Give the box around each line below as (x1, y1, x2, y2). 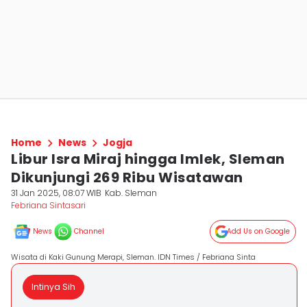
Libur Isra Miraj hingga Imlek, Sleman (11, 149, 285, 169)
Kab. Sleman (105, 187, 158, 199)
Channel (74, 226, 104, 236)
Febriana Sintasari (11, 199, 86, 211)
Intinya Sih (32, 281, 75, 293)
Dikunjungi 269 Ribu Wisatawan (11, 168, 243, 187)
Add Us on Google (227, 226, 290, 236)
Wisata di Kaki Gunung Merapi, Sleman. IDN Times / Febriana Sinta (11, 251, 256, 262)
